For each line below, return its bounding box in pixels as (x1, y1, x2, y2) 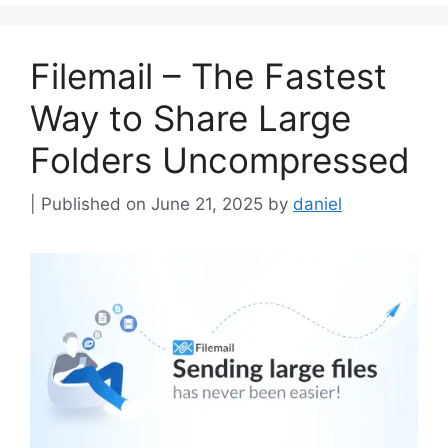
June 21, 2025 (151, 194, 263, 214)
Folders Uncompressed (30, 138, 410, 181)
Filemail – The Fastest (30, 54, 387, 97)
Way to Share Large (30, 96, 351, 139)
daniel (293, 194, 342, 214)
